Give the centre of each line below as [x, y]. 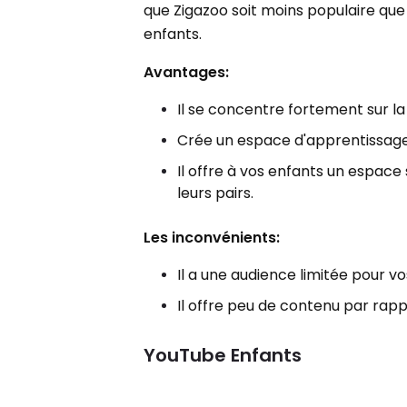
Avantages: [187, 72]
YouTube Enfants [223, 355]
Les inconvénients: [212, 237]
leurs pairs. [216, 193]
